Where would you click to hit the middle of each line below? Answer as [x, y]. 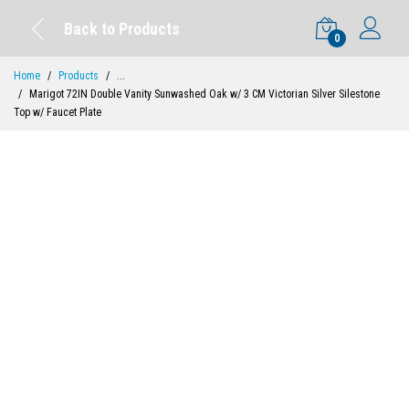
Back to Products [122, 28]
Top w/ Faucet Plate [58, 112]
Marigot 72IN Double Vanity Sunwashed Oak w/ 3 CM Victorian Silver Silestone [204, 94]
